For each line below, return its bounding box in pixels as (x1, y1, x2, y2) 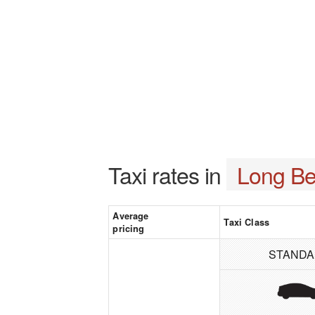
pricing (112, 222, 145, 235)
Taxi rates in (108, 158, 227, 191)
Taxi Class (224, 216, 270, 229)
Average (112, 210, 149, 222)
